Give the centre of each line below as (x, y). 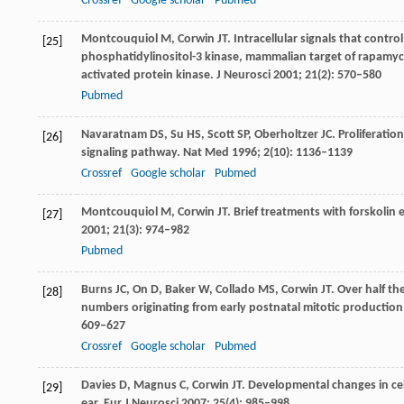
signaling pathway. (132, 152)
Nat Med (206, 152)
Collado (235, 289)
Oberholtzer (286, 134)
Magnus (155, 385)
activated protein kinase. (149, 75)
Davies (99, 385)
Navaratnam (114, 134)
